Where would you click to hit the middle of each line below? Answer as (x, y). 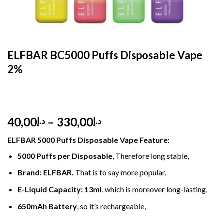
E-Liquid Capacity (49, 189)
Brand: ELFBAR (44, 172)
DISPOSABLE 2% (110, 41)
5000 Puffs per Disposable (65, 155)
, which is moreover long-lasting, (154, 189)
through (123, 156)
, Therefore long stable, (150, 155)
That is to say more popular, (120, 172)
